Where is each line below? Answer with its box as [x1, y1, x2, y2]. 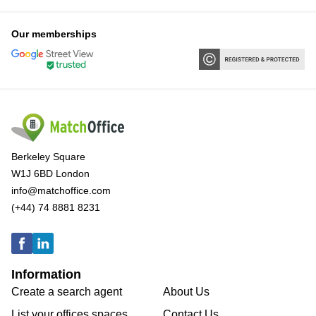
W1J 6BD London [11, 168, 90, 180]
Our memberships [11, 28, 97, 40]
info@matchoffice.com [11, 185, 111, 197]
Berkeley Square [11, 151, 85, 163]
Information [11, 267, 81, 282]
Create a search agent [11, 286, 122, 298]
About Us [163, 286, 209, 298]
